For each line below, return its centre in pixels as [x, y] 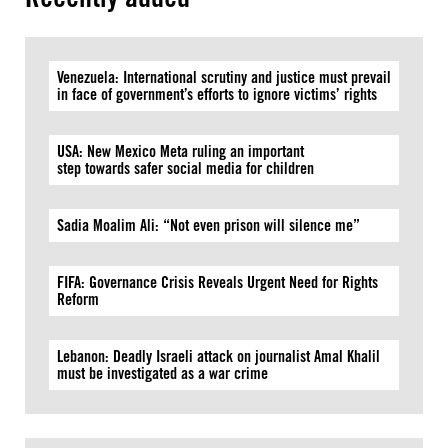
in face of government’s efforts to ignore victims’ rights [219, 94]
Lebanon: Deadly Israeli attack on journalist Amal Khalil [218, 356]
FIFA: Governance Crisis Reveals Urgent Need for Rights [217, 282]
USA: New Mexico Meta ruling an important [180, 151]
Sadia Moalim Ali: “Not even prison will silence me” [208, 225]
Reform [78, 299]
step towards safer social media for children [187, 168]
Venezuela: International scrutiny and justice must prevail [224, 77]
